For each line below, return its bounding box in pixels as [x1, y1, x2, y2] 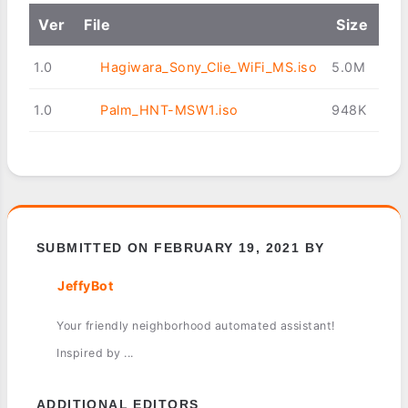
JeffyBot [57, 278, 114, 294]
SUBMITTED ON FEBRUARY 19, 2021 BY [36, 240, 325, 256]
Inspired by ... [56, 346, 134, 361]
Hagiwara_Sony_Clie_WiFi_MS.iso [100, 59, 318, 76]
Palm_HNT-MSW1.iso [100, 102, 239, 118]
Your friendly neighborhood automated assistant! [56, 319, 335, 333]
